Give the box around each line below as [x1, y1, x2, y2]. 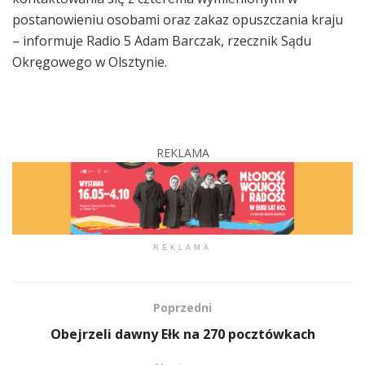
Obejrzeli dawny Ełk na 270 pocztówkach [50, 324, 315, 343]
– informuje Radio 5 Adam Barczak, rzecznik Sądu [12, 31, 311, 50]
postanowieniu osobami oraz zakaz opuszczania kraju [12, 10, 343, 29]
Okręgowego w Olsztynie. [12, 52, 167, 71]
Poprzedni [153, 299, 212, 315]
